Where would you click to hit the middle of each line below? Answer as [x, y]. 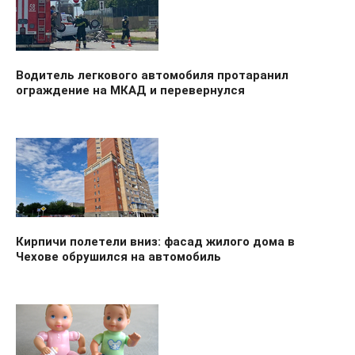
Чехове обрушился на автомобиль [118, 256]
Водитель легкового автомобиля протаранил [152, 75]
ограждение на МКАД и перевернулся [130, 90]
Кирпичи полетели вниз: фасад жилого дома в [155, 241]
